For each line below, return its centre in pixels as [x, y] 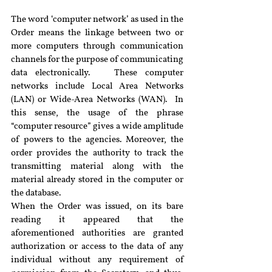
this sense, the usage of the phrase [97, 113]
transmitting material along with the [97, 167]
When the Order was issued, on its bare [97, 207]
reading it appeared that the [97, 220]
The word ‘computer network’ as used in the [97, 20]
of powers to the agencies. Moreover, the [97, 140]
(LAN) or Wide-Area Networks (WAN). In [97, 100]
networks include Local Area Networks [97, 87]
